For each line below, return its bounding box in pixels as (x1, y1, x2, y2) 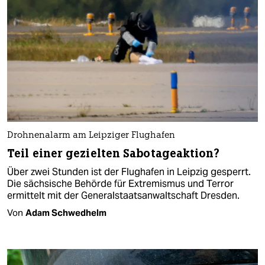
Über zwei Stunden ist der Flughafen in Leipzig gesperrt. (7, 166, 251, 179)
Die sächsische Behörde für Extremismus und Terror (7, 177, 234, 190)
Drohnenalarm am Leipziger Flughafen (7, 131, 175, 141)
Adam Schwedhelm (25, 207, 106, 219)
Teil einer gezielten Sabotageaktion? (7, 146, 219, 161)
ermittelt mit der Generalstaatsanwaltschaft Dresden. (7, 189, 240, 202)
